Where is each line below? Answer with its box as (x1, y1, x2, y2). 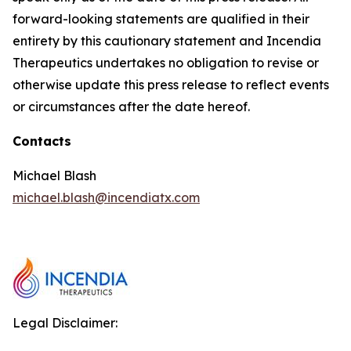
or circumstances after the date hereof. (13, 98, 250, 114)
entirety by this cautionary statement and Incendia (13, 32, 321, 49)
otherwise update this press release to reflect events (13, 76, 329, 92)
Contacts (13, 132, 71, 149)
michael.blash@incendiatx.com (13, 189, 200, 205)
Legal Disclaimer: (13, 314, 118, 331)
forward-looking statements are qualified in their (13, 10, 309, 27)
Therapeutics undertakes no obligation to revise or (13, 54, 319, 71)
